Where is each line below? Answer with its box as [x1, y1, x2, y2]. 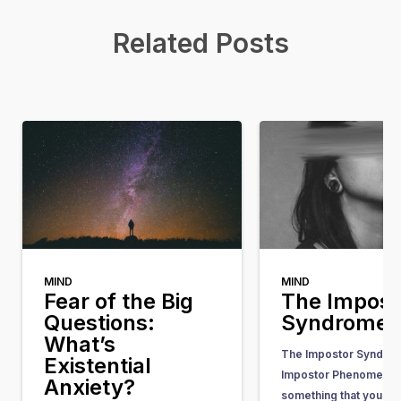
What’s [44, 331, 115, 358]
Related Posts [112, 26, 289, 59]
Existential [44, 353, 151, 380]
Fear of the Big [44, 288, 193, 315]
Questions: [44, 310, 155, 337]
